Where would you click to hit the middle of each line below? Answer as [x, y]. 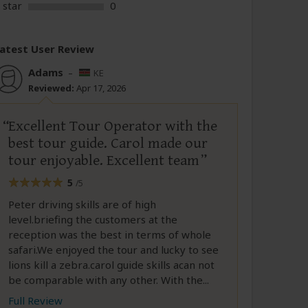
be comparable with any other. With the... [109, 279]
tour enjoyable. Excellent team [104, 160]
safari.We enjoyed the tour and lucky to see [114, 249]
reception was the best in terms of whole [110, 234]
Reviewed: [52, 88]
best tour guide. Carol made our [108, 143]
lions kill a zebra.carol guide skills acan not [112, 264]
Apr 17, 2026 [100, 88]
